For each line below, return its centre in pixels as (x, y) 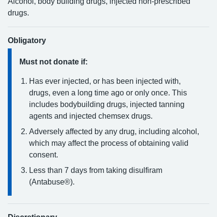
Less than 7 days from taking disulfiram (96, 170)
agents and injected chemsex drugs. (91, 116)
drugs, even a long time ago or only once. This (108, 93)
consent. (44, 155)
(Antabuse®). (52, 182)
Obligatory (27, 40)
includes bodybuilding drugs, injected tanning (107, 104)
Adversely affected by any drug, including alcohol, (114, 132)
